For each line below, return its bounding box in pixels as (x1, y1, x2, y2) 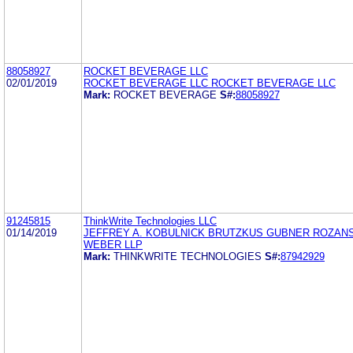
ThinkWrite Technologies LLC (84, 214, 217, 227)
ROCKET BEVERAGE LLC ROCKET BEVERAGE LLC (84, 76, 336, 89)
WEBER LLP (84, 238, 143, 251)
